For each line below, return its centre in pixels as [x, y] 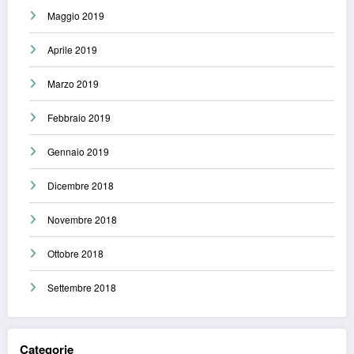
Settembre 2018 [82, 288]
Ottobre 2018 [75, 254]
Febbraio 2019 [79, 118]
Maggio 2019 [76, 16]
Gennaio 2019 [78, 152]
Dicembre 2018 [81, 186]
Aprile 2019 [72, 50]
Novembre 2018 [82, 220]
